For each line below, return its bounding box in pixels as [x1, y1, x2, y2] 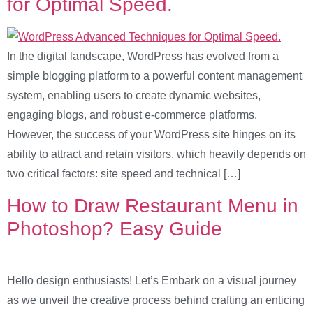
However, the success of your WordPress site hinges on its [7, 129, 296, 141]
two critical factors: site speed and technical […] [7, 168, 240, 180]
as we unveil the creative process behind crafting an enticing [7, 293, 305, 306]
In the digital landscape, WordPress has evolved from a [7, 50, 279, 63]
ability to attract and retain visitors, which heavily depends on [7, 148, 306, 161]
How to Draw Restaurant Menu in [7, 194, 298, 217]
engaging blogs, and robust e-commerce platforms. [7, 109, 257, 122]
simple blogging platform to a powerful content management [7, 70, 302, 82]
